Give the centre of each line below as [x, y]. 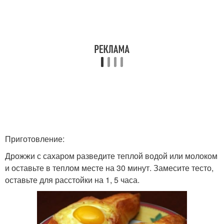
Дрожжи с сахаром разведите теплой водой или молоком [111, 156]
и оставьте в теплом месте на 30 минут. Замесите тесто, [109, 168]
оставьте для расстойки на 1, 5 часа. [72, 180]
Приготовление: [35, 139]
